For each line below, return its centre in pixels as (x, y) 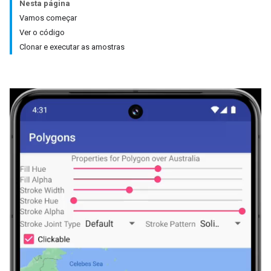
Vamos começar (48, 18)
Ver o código (42, 32)
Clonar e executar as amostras (72, 47)
